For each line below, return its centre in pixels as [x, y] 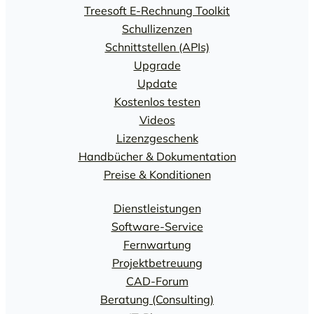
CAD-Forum [157, 281]
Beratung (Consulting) [157, 299]
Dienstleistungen [157, 208]
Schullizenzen [157, 29]
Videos [157, 120]
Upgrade [157, 66]
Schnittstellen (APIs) [157, 47]
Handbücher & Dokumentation [157, 157]
